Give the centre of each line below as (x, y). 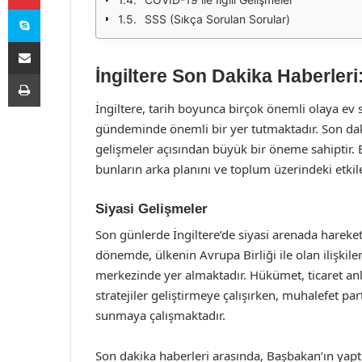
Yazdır (55, 74)
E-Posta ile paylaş (55, 41)
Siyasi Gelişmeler (152, 208)
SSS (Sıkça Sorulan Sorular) (217, 19)
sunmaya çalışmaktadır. (160, 315)
